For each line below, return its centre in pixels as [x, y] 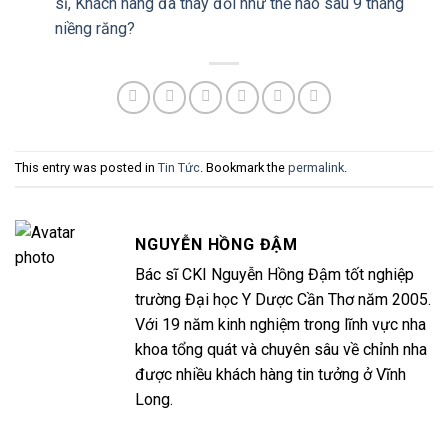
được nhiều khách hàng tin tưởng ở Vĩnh [270, 375]
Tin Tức [179, 168]
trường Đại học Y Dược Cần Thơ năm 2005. [283, 300]
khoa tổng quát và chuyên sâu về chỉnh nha [281, 350]
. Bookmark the [244, 168]
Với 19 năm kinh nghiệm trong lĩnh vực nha [280, 325]
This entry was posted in [86, 168]
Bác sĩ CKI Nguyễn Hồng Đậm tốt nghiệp [274, 275]
